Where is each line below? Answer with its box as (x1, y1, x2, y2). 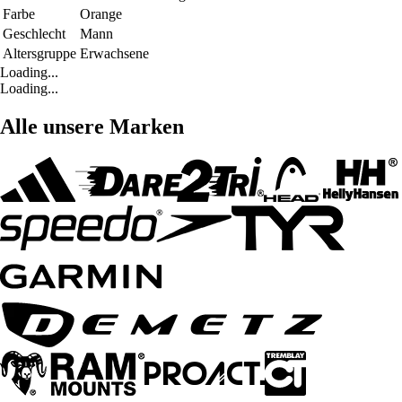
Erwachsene (80, 46, 149, 62)
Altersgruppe (3, 46, 76, 62)
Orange (80, 6, 122, 22)
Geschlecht (3, 26, 66, 42)
